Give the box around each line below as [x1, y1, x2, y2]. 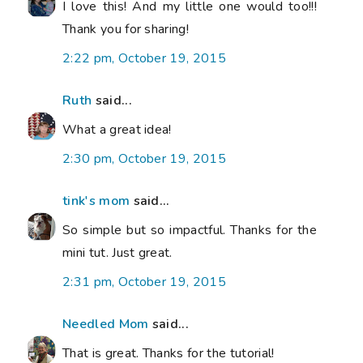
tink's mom [62, 191, 130, 210]
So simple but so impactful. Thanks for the [62, 220, 317, 239]
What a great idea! [62, 120, 172, 139]
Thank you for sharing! [62, 19, 190, 38]
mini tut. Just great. [62, 243, 173, 262]
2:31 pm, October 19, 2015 [62, 272, 226, 291]
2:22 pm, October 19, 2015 [62, 49, 226, 67]
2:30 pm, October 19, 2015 [62, 149, 226, 168]
